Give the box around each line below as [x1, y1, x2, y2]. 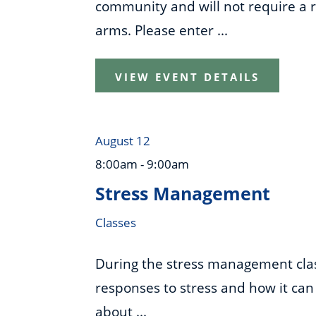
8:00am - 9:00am [95, 155, 190, 172]
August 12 [95, 132, 151, 149]
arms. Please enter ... [95, 20, 229, 40]
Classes [95, 214, 137, 231]
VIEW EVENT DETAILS [115, 69, 260, 84]
